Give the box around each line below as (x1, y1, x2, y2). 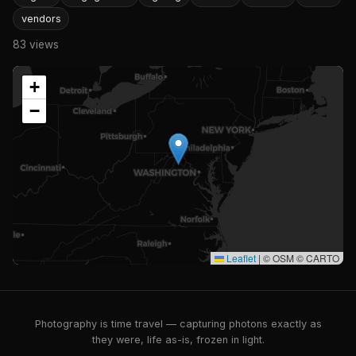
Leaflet (224, 250, 256, 265)
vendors (21, 12, 61, 25)
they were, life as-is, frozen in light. (91, 334, 265, 346)
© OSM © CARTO (261, 250, 339, 265)
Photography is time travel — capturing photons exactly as (34, 318, 322, 330)
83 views (13, 37, 59, 51)
